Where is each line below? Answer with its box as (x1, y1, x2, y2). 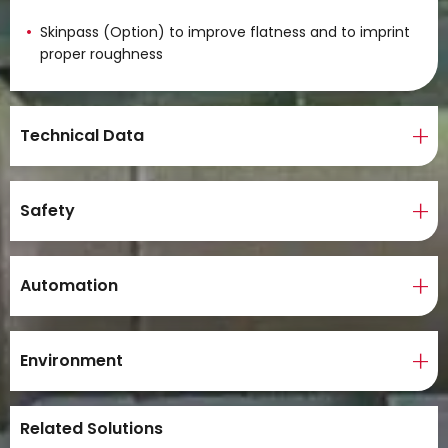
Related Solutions (20, 417, 163, 440)
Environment (20, 349, 123, 372)
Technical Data (20, 124, 144, 147)
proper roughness (40, 44, 163, 64)
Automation (20, 274, 118, 297)
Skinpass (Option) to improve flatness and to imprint (40, 22, 410, 42)
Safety (20, 199, 75, 222)
